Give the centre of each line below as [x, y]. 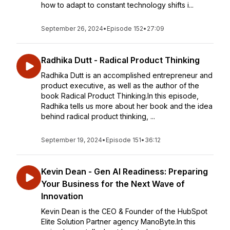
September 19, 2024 [72, 140]
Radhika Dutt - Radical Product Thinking [120, 60]
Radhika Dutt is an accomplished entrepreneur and [127, 75]
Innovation [62, 196]
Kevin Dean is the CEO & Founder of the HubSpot [124, 211]
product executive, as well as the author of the [120, 85]
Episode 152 [125, 28]
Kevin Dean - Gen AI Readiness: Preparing [124, 171]
